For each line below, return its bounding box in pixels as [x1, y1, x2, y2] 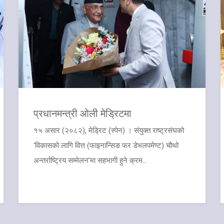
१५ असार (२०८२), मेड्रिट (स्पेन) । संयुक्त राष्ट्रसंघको [33, 125, 184, 135]
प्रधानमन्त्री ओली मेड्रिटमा [33, 106, 132, 119]
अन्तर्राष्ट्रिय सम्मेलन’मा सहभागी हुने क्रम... [33, 155, 147, 165]
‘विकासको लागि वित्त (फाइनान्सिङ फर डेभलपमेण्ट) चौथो [33, 140, 179, 150]
